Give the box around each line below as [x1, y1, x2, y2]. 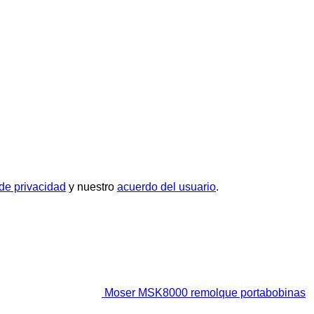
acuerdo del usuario [117, 180, 216, 193]
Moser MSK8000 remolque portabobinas [104, 286, 306, 299]
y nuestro [66, 180, 117, 193]
